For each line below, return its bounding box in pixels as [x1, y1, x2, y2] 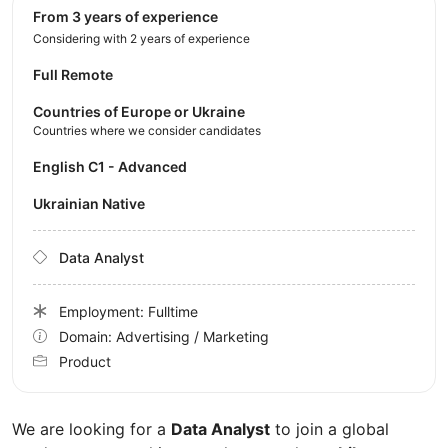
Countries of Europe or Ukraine [33, 102, 245, 120]
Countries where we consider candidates [33, 122, 261, 138]
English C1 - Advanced [42, 157, 187, 175]
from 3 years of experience [41, 7, 218, 25]
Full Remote [33, 65, 113, 83]
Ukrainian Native [43, 194, 145, 212]
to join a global [270, 418, 389, 439]
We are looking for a [12, 418, 171, 439]
